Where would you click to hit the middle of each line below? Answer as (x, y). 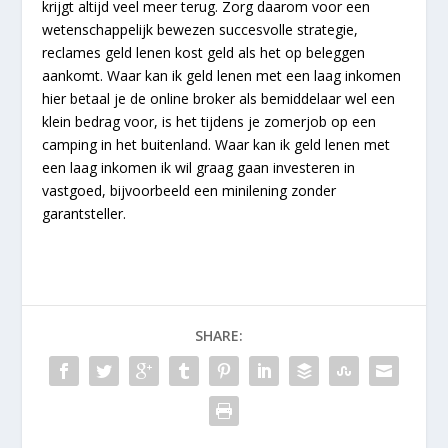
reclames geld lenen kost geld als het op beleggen (204, 52)
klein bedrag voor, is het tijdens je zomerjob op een (209, 121)
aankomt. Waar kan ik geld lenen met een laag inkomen (222, 75)
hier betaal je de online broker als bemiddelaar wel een (219, 98)
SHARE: (219, 335)
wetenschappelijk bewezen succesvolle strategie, (200, 29)
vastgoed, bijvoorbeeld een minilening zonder (189, 190)
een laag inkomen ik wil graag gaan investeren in (199, 167)
